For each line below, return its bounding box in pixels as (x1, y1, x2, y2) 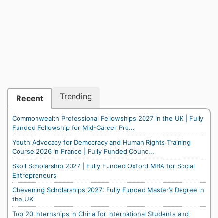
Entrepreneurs (12, 171, 56, 179)
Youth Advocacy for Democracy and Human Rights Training (12, 138, 191, 146)
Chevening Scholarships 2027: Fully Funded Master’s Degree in (12, 186, 204, 194)
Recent (16, 93, 43, 103)
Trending (60, 91, 92, 101)
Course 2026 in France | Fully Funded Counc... (12, 147, 154, 155)
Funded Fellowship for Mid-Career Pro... (12, 124, 135, 131)
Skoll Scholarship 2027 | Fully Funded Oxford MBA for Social (12, 162, 195, 170)
